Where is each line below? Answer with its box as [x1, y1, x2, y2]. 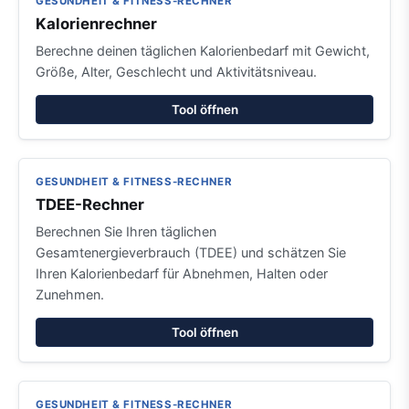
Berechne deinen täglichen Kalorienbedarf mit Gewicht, [36, 43, 370, 58]
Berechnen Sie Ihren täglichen [36, 224, 216, 239]
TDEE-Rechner [36, 195, 144, 214]
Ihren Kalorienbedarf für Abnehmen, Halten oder [36, 266, 328, 281]
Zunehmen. [36, 287, 104, 302]
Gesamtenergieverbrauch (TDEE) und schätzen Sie [36, 245, 346, 260]
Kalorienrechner [36, 15, 157, 33]
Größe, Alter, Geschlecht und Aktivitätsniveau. [36, 64, 317, 79]
